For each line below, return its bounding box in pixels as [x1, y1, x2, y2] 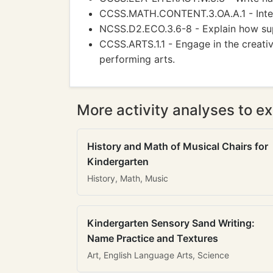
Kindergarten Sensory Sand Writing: [87, 217, 255, 229]
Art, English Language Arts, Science [87, 250, 229, 260]
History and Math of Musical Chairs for [87, 140, 268, 152]
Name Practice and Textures [87, 232, 218, 244]
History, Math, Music [87, 173, 168, 183]
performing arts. [99, 53, 175, 65]
